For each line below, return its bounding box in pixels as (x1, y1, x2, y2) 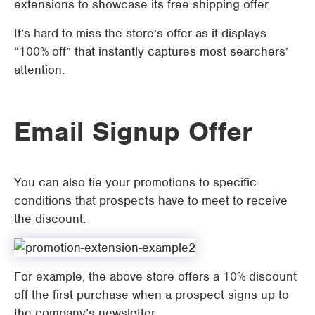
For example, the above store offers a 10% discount (14, 269, 297, 284)
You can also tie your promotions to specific (14, 174, 257, 190)
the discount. (14, 211, 86, 226)
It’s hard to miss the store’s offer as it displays (14, 25, 266, 41)
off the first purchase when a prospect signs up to (14, 287, 289, 302)
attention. (14, 62, 65, 77)
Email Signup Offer (14, 115, 252, 148)
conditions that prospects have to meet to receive (14, 193, 288, 208)
